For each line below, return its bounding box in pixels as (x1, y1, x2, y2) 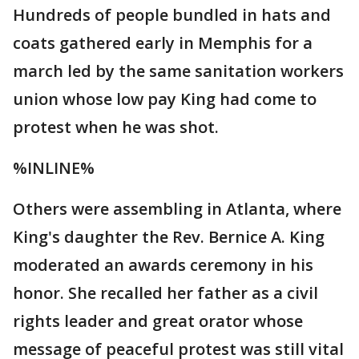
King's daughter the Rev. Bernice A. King (13, 226, 325, 248)
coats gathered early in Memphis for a (13, 32, 313, 54)
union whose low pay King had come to (13, 88, 317, 110)
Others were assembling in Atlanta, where (13, 198, 341, 220)
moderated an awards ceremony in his (13, 254, 313, 276)
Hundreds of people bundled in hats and (13, 4, 331, 26)
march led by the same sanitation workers (13, 60, 344, 82)
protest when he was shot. (13, 116, 219, 138)
